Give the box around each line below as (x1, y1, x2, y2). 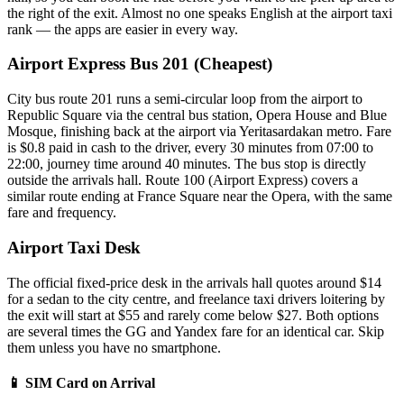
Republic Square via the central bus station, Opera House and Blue (7, 107, 387, 124)
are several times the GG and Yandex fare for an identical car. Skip (7, 323, 384, 339)
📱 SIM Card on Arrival (7, 374, 155, 390)
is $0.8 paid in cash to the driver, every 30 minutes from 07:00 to (7, 140, 373, 156)
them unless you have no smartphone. (7, 339, 221, 355)
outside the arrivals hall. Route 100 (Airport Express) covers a (7, 172, 358, 188)
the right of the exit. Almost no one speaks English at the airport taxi (7, 5, 392, 21)
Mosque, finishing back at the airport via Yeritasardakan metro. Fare (7, 124, 391, 140)
